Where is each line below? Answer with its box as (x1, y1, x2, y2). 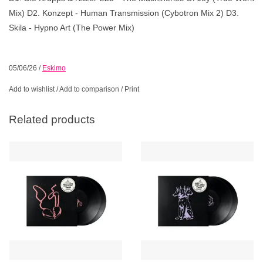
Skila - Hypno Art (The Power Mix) (9, 22, 134, 32)
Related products (9, 113, 95, 126)
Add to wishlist (9, 85, 55, 93)
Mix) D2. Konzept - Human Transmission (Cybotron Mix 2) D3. (9, 8, 239, 18)
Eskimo (42, 63, 66, 72)
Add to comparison (59, 85, 121, 93)
